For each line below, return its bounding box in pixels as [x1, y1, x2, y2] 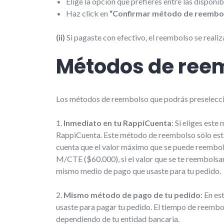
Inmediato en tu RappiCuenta [62, 117, 171, 127]
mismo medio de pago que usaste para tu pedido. [56, 165, 221, 175]
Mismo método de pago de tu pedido [63, 189, 200, 199]
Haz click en [66, 8, 109, 18]
